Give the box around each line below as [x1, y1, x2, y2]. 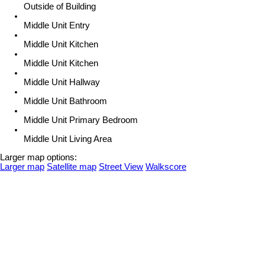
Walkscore [146, 162, 186, 172]
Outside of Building [24, 2, 96, 12]
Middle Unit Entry [24, 21, 90, 31]
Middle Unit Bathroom [24, 96, 107, 106]
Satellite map [47, 162, 96, 172]
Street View [99, 162, 143, 172]
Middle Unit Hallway [24, 77, 100, 88]
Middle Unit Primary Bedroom [24, 115, 138, 125]
